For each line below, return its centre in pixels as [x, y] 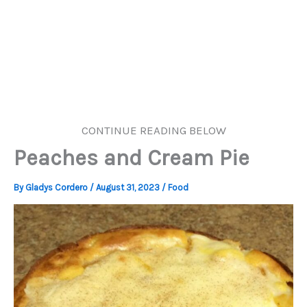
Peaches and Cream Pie [132, 158]
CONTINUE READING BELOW [153, 130]
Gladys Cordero [58, 187]
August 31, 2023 [129, 187]
